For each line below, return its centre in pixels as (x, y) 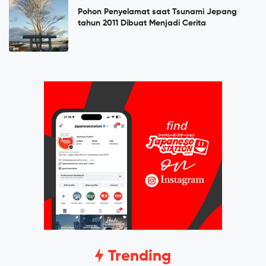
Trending (137, 257)
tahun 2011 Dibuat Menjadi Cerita (142, 23)
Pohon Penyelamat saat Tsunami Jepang (157, 12)
